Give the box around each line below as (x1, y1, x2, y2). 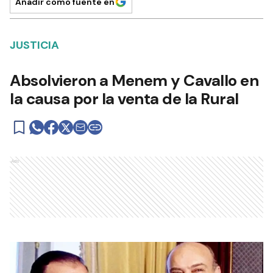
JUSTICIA (10, 38, 59, 52)
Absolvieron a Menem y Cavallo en (10, 70, 258, 91)
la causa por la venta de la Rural (10, 88, 239, 109)
